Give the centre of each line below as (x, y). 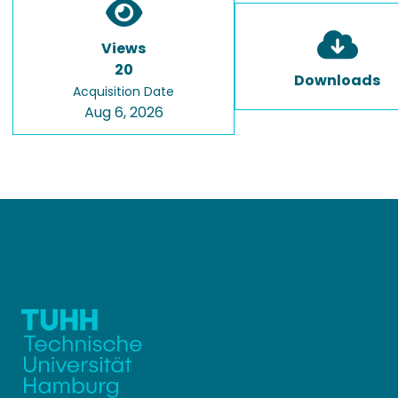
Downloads (337, 80)
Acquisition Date (123, 92)
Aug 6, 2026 (123, 112)
